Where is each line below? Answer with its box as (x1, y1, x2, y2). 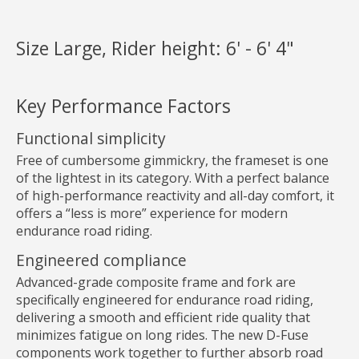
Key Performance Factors (16, 93, 231, 119)
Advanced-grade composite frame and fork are (16, 272, 296, 291)
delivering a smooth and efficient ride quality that (16, 308, 310, 326)
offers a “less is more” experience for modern (16, 204, 288, 222)
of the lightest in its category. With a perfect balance (16, 168, 329, 187)
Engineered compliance (16, 249, 187, 272)
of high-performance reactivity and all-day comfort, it (16, 186, 334, 204)
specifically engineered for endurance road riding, (16, 290, 313, 309)
